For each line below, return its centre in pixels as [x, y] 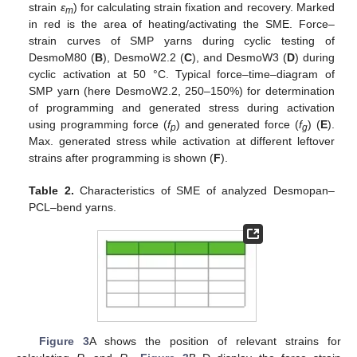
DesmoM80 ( [62, 58]
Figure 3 [64, 341]
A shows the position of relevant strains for [215, 341]
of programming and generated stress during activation [182, 108]
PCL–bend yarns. [73, 208]
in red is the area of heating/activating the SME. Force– [182, 24]
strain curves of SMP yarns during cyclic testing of [182, 41]
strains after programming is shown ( [122, 158]
